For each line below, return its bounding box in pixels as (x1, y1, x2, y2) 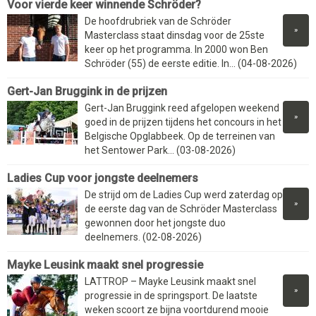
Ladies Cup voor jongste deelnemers (7, 171, 198, 186)
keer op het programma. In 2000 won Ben (85, 44, 268, 56)
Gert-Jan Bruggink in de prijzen (7, 85, 167, 99)
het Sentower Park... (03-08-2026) (85, 145, 236, 157)
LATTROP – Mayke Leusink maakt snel (85, 276, 256, 288)
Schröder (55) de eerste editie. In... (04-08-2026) (85, 58, 297, 70)
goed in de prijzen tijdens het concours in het (85, 116, 281, 128)
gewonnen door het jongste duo (85, 217, 226, 229)
